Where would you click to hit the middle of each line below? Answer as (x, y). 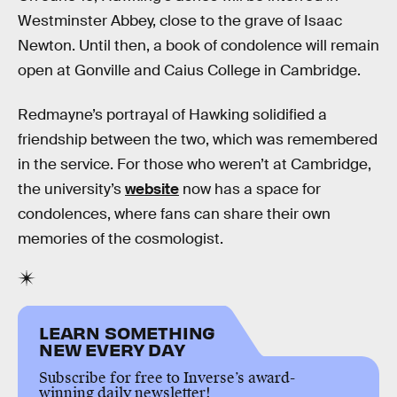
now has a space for (250, 189)
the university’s (71, 189)
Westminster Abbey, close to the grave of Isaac (180, 21)
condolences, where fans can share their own (174, 214)
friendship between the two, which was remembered (198, 139)
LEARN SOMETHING (128, 332)
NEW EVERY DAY (112, 349)
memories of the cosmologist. (121, 238)
